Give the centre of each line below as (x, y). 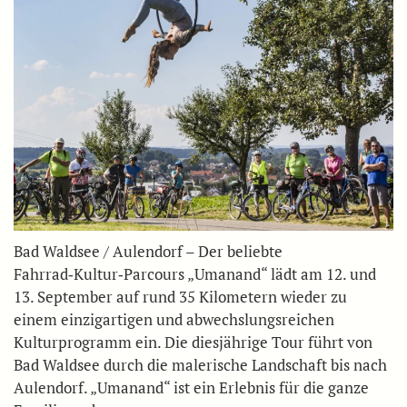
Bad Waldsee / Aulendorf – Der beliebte (148, 252)
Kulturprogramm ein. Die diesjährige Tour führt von (193, 342)
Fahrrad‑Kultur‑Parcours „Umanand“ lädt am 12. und (195, 274)
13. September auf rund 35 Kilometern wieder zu (180, 297)
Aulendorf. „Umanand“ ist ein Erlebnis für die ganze (191, 388)
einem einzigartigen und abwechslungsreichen (174, 320)
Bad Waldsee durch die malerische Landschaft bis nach (200, 365)
